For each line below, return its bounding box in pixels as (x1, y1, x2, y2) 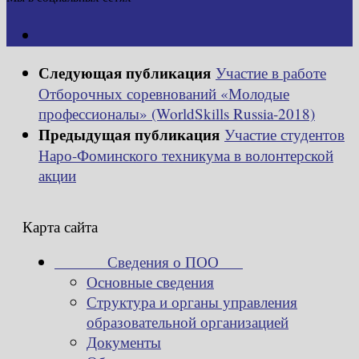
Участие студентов (224, 123, 345, 144)
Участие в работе (216, 62, 326, 83)
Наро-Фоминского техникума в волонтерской (38, 144, 333, 165)
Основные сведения (87, 272, 214, 292)
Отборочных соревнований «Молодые (38, 83, 289, 103)
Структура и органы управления (87, 292, 297, 313)
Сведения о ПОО (54, 252, 243, 272)
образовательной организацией (87, 312, 288, 333)
